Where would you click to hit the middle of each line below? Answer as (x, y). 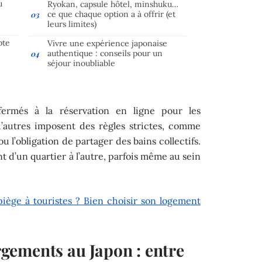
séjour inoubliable (81, 63)
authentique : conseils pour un (105, 53)
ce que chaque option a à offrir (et (111, 14)
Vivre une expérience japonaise (107, 43)
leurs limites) (72, 24)
